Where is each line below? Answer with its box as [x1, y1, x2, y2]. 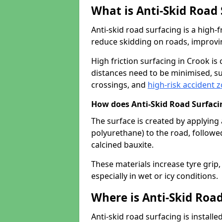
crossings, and [91, 79, 148, 90]
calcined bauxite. [91, 139, 154, 150]
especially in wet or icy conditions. [91, 170, 218, 181]
